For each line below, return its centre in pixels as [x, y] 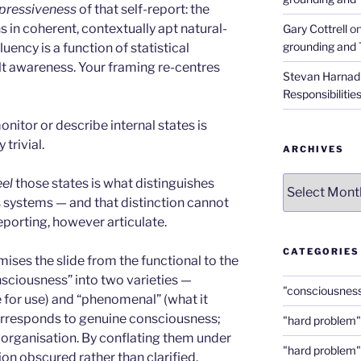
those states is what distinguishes [114, 183]
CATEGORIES [321, 251]
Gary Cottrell [315, 28]
